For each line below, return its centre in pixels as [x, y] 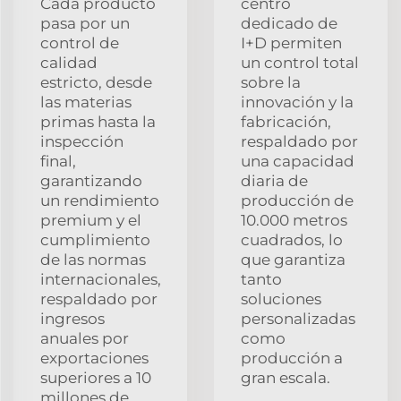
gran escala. [286, 377]
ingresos [73, 318]
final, [58, 161]
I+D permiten [291, 43]
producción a [292, 358]
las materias [86, 102]
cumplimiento [95, 239]
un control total [300, 62]
